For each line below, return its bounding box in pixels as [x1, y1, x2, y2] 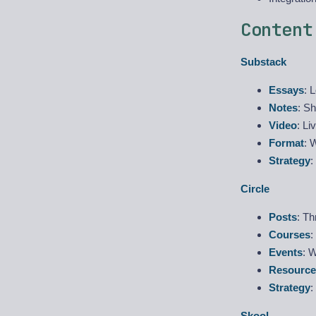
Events [269, 246, 303, 258]
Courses [269, 229, 310, 241]
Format [269, 137, 304, 149]
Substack [241, 56, 286, 68]
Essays [269, 84, 304, 96]
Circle [241, 183, 269, 195]
